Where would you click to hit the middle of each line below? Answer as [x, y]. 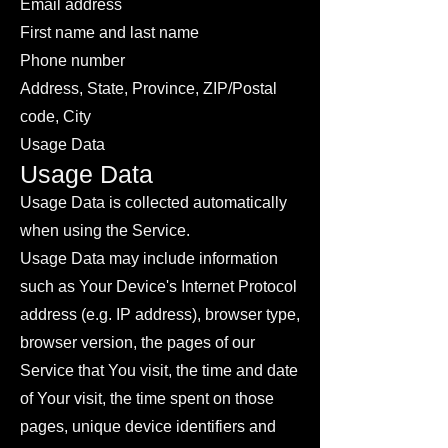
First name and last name [109, 32]
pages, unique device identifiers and [148, 426]
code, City [55, 116]
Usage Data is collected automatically [153, 202]
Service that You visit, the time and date [159, 370]
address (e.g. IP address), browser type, [160, 314]
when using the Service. [105, 230]
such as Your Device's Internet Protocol [158, 286]
